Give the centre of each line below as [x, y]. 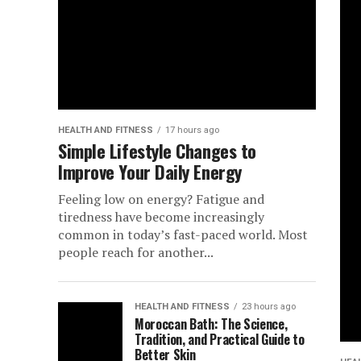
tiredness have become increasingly [161, 217]
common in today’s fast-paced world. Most [183, 234]
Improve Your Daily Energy [150, 171]
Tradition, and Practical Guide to [220, 339]
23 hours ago [269, 307]
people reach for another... [136, 252]
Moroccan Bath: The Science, [211, 324]
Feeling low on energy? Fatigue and [161, 199]
